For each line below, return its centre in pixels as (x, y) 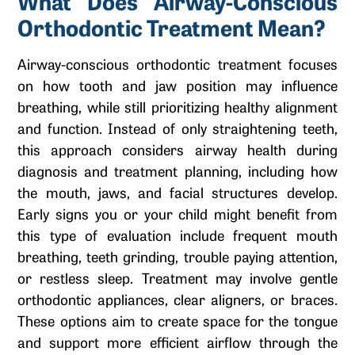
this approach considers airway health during (177, 149)
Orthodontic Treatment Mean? (172, 27)
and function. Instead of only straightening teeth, (177, 127)
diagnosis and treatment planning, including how (177, 170)
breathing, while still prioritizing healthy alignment (177, 106)
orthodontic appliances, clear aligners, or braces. (177, 298)
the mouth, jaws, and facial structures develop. (177, 191)
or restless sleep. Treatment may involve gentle (177, 277)
